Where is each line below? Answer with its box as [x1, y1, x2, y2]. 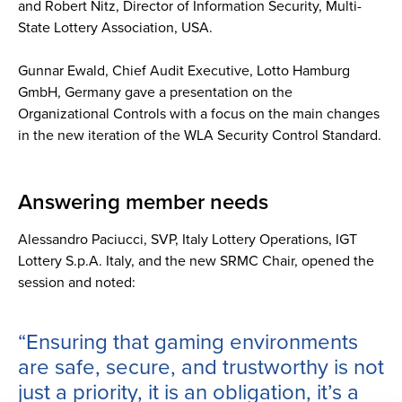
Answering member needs [18, 185, 268, 218]
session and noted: [18, 271, 135, 293]
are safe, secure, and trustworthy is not [18, 350, 384, 383]
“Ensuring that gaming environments [18, 325, 358, 358]
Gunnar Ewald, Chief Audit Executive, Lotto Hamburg [18, 59, 350, 81]
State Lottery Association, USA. [18, 16, 213, 38]
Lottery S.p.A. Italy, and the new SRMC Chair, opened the [18, 249, 374, 271]
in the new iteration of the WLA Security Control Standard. [18, 124, 381, 145]
